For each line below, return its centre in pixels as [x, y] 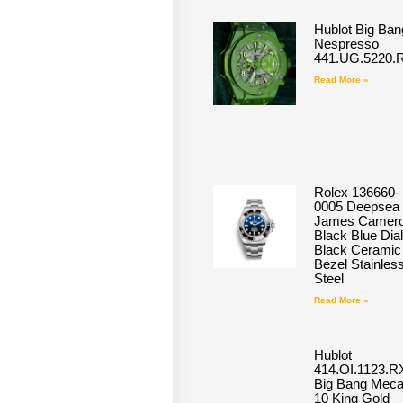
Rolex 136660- [356, 193]
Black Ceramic [357, 250]
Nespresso [346, 44]
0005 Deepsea [356, 207]
